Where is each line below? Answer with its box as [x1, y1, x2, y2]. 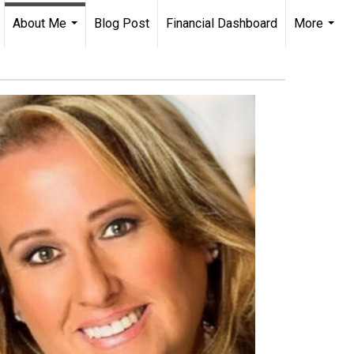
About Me [13, 16, 66, 31]
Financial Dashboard [166, 16, 277, 31]
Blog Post [94, 16, 149, 31]
